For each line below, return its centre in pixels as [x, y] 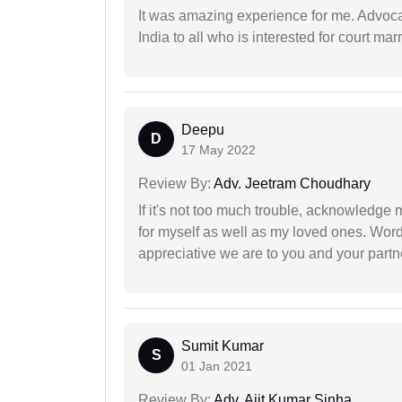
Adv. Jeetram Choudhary [291, 184]
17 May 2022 [218, 150]
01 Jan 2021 [217, 367]
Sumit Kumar [223, 346]
